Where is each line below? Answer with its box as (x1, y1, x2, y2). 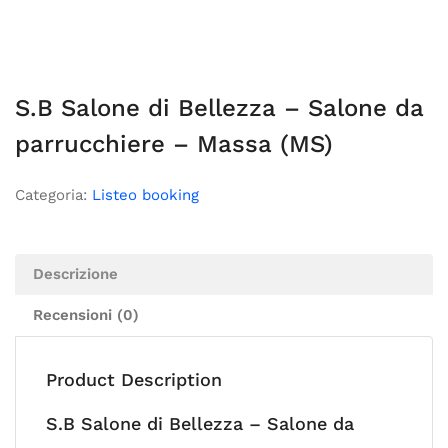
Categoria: (15, 186, 92, 204)
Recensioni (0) (33, 306, 139, 324)
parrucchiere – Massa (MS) (15, 130, 333, 158)
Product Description (46, 369, 222, 390)
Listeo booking (92, 186, 199, 204)
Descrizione (33, 265, 118, 283)
